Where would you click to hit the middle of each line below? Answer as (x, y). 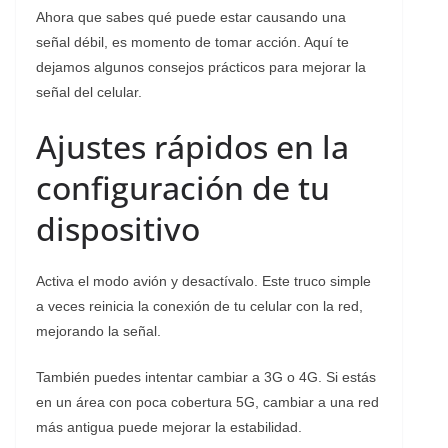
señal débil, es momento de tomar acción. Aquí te (192, 41)
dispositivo (118, 228)
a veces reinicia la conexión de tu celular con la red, (199, 305)
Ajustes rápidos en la (192, 146)
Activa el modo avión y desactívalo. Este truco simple (203, 280)
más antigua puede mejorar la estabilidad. (169, 426)
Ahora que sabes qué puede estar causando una (191, 16)
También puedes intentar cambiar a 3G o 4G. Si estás (206, 376)
